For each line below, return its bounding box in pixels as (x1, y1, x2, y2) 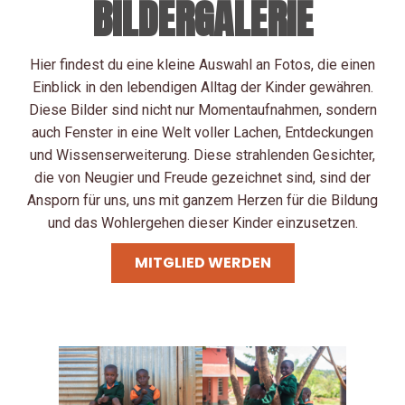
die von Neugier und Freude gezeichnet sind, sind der (34, 168, 371, 186)
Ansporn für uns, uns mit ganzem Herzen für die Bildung (27, 191, 378, 209)
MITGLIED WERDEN (134, 251, 271, 273)
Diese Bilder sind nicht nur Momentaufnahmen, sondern (28, 100, 377, 118)
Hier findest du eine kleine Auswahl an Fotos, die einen (30, 55, 375, 73)
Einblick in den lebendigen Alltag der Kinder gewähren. (32, 78, 373, 96)
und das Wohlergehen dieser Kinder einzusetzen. (47, 213, 358, 231)
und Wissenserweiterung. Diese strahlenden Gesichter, (30, 146, 375, 164)
